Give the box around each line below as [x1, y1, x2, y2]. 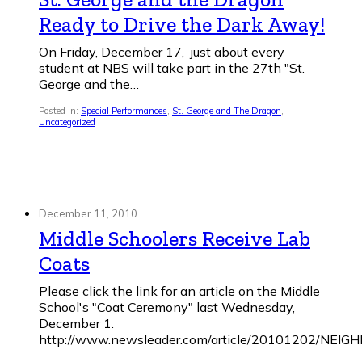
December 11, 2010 [39, 207, 137, 221]
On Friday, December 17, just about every [39, 44, 284, 61]
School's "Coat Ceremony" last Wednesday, [39, 299, 295, 316]
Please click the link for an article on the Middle [39, 283, 320, 300]
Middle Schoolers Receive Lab [39, 226, 310, 252]
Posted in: [39, 105, 81, 117]
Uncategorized [39, 116, 95, 128]
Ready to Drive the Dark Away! [39, 12, 325, 38]
